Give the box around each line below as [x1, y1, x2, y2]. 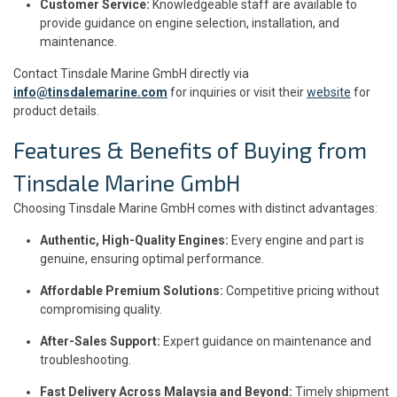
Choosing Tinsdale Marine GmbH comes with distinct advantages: [13, 200, 378, 215]
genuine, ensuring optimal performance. [40, 251, 264, 266]
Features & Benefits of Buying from [13, 136, 367, 163]
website [307, 84, 351, 99]
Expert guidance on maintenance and [160, 333, 371, 348]
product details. [13, 103, 99, 118]
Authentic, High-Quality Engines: [40, 232, 229, 247]
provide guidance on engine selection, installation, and [40, 15, 339, 30]
